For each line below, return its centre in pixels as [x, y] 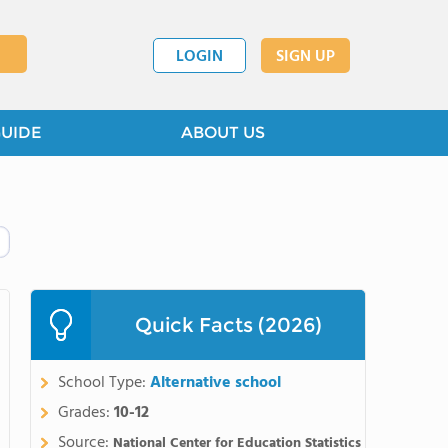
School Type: [104, 383]
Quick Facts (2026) [228, 325]
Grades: [86, 413]
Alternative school [215, 383]
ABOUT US [223, 132]
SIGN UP [305, 56]
